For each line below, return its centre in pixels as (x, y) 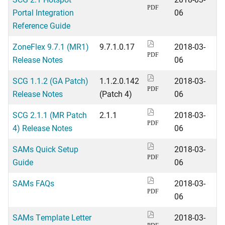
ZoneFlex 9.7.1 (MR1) (51, 46)
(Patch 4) (116, 94)
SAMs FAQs (33, 183)
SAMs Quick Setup (45, 149)
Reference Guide (41, 25)
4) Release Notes (42, 128)
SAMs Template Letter (52, 217)
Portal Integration (43, 12)
